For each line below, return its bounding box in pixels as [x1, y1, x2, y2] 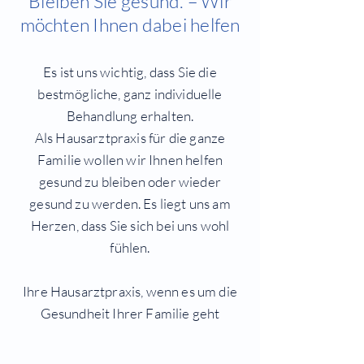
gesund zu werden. [29, 195, 144, 212]
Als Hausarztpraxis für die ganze [34, 129, 226, 146]
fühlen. [110, 239, 150, 256]
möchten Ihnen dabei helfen [19, 13, 240, 36]
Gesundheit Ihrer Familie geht [40, 305, 220, 322]
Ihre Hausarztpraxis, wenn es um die [23, 283, 237, 300]
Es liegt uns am [143, 195, 231, 212]
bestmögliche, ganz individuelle [37, 85, 223, 102]
